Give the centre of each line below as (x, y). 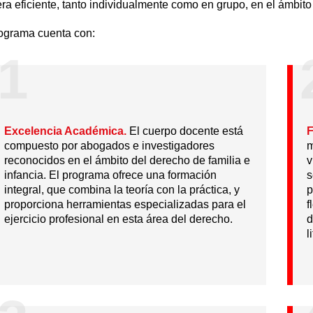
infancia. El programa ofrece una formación (110, 175)
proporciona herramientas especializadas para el (125, 204)
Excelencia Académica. (65, 131)
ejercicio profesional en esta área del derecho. (118, 219)
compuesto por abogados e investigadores (109, 146)
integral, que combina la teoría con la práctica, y (122, 190)
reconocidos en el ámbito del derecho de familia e (127, 160)
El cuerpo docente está (184, 131)
